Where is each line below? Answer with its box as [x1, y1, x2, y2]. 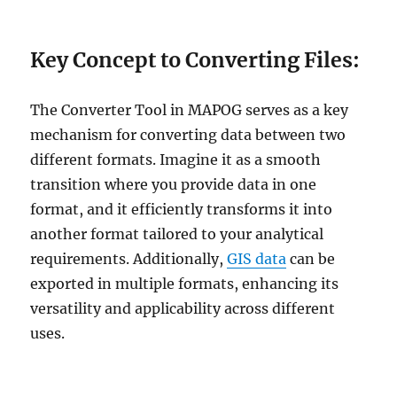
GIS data [227, 250, 287, 268]
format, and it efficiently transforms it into [30, 200, 333, 218]
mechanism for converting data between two [30, 126, 346, 144]
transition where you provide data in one [30, 175, 317, 193]
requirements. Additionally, [30, 250, 228, 268]
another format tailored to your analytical [30, 225, 324, 243]
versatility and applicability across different [30, 300, 336, 317]
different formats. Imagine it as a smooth [30, 151, 322, 168]
